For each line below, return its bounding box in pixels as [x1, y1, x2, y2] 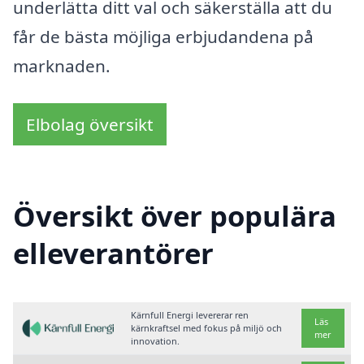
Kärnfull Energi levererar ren [131, 309, 249, 322]
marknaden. [13, 54, 110, 78]
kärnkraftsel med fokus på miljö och [131, 322, 283, 335]
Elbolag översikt [26, 112, 154, 136]
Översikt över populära [13, 197, 336, 236]
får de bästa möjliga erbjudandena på [13, 25, 314, 49]
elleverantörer [13, 234, 214, 273]
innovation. [131, 335, 180, 348]
